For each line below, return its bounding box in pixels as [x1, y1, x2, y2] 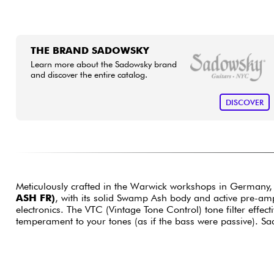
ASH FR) [15, 192, 55, 204]
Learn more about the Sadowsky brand [30, 58, 177, 69]
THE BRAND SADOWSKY [30, 44, 149, 56]
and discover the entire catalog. [30, 68, 147, 80]
